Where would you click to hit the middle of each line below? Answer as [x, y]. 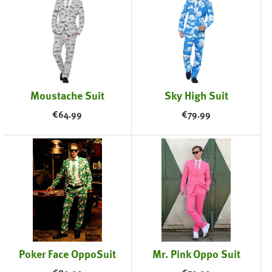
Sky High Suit [196, 95]
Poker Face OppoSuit [67, 254]
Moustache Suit [67, 95]
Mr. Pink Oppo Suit [196, 254]
